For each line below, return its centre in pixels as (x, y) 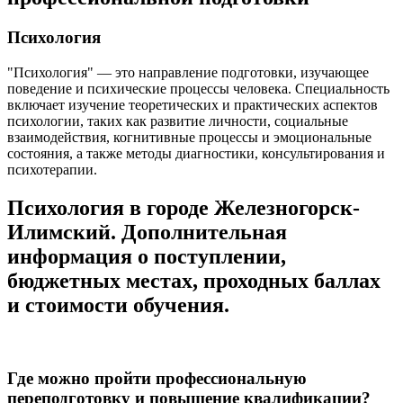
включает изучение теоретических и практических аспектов (193, 105)
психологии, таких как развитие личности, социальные (178, 121)
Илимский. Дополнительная (147, 232)
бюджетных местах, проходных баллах (194, 280)
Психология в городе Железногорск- (184, 207)
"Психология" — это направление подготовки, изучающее (188, 73)
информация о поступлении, (147, 256)
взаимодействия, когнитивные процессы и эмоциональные (189, 138)
